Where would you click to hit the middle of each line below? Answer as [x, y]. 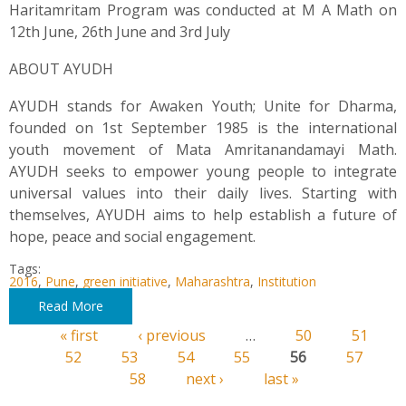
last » [281, 379]
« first [79, 336]
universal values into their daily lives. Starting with [203, 193]
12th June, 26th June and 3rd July [120, 32]
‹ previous [172, 336]
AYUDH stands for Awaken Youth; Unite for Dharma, [203, 106]
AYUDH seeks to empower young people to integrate [203, 172]
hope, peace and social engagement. [132, 237]
